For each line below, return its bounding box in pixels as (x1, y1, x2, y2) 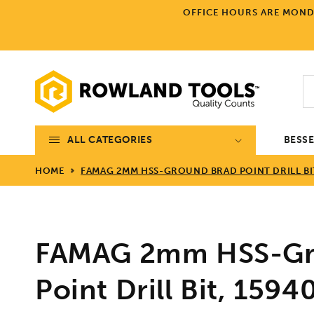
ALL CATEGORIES (67, 133, 153, 146)
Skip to (21, 3, 55, 15)
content (21, 15, 60, 28)
